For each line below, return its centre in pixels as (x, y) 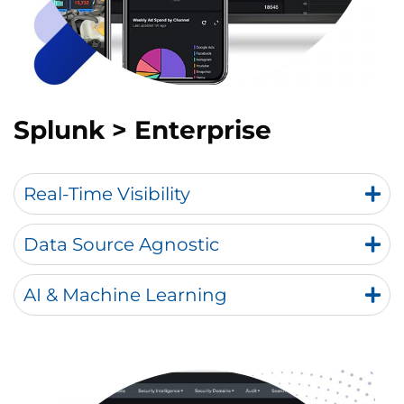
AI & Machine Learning (125, 295)
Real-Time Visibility (107, 194)
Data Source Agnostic (121, 244)
